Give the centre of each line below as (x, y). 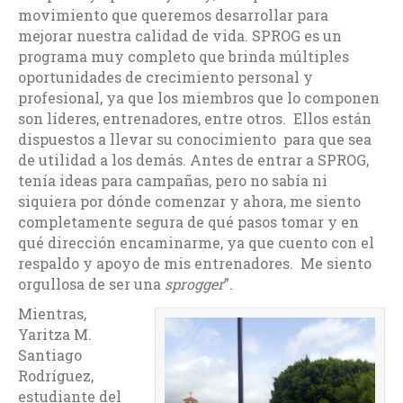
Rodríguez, (56, 375)
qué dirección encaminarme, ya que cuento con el (196, 242)
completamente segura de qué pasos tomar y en (188, 221)
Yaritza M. (55, 334)
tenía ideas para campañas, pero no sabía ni (173, 180)
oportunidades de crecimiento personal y (166, 76)
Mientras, (52, 313)
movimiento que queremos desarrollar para (173, 14)
